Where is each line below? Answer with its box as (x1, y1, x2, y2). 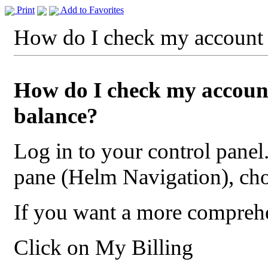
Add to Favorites (59, 5, 124, 15)
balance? (14, 103, 98, 128)
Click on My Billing (14, 235, 193, 260)
